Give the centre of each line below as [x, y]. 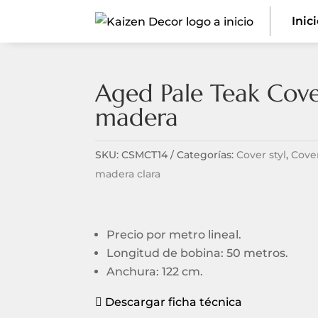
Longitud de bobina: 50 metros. [198, 253]
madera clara [128, 174]
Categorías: [207, 154]
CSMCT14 [145, 154]
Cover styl [262, 154]
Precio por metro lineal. [174, 234]
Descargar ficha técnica [172, 302]
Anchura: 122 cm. [155, 271]
